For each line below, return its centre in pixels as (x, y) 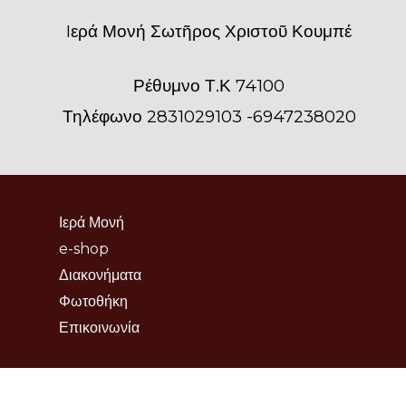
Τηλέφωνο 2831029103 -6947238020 (209, 116)
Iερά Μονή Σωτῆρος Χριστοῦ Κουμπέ (209, 31)
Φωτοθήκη (93, 302)
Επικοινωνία (99, 328)
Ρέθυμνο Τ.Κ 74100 (209, 85)
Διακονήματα (100, 275)
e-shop (84, 249)
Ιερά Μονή (92, 223)
